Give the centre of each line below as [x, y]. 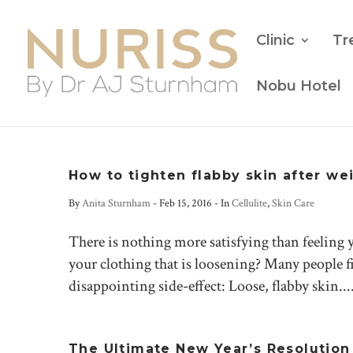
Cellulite [249, 203]
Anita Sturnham [116, 203]
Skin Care [293, 203]
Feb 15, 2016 [186, 203]
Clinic [275, 40]
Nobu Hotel [299, 86]
